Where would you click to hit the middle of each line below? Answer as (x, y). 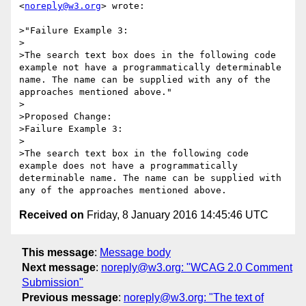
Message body (135, 252)
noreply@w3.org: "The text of (194, 297)
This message (58, 252)
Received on (52, 215)
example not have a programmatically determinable (150, 68)
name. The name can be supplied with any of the (145, 80)
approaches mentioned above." (96, 92)
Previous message (70, 297)
